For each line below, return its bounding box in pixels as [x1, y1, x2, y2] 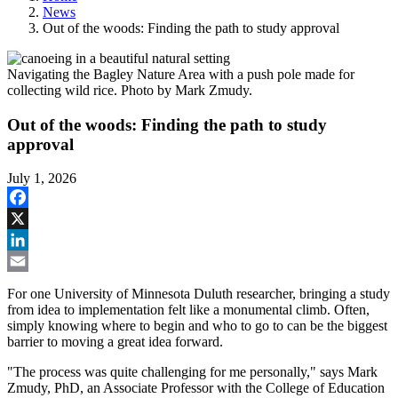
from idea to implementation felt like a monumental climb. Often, [7, 302, 370, 318]
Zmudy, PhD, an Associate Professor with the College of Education [7, 380, 385, 396]
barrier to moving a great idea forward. [7, 334, 223, 350]
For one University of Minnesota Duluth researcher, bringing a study [7, 286, 390, 302]
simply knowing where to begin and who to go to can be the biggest [7, 318, 387, 334]
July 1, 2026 [7, 171, 76, 187]
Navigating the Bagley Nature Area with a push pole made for [7, 66, 354, 82]
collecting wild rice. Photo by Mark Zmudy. [7, 82, 252, 98]
